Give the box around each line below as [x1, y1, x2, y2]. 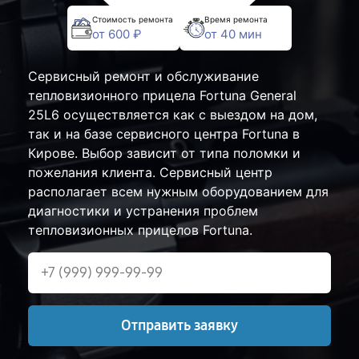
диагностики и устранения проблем [28, 203, 258, 220]
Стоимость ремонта [92, 14, 173, 24]
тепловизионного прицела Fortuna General [28, 87, 296, 104]
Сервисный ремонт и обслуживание [28, 68, 259, 85]
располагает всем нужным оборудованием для [28, 184, 329, 200]
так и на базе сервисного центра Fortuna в [28, 126, 300, 143]
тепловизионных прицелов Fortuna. [28, 222, 252, 239]
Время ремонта [204, 14, 268, 24]
